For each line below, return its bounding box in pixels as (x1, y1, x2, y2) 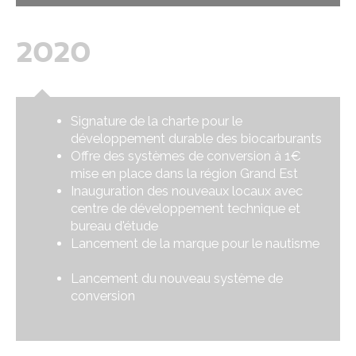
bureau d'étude (71, 219, 159, 234)
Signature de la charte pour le (71, 114, 243, 129)
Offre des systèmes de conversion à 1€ (71, 149, 302, 164)
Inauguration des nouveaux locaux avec (71, 184, 304, 199)
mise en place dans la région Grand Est (71, 166, 299, 181)
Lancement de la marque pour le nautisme (71, 236, 323, 251)
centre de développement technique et (71, 201, 301, 216)
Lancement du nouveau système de (71, 271, 284, 286)
